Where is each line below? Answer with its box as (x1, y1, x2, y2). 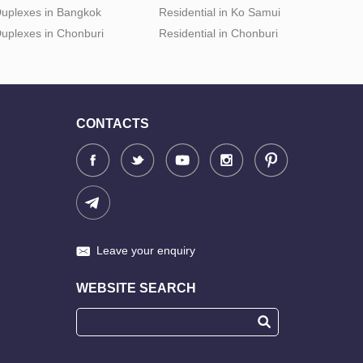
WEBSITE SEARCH (76, 280, 196, 295)
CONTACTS (76, 116, 149, 130)
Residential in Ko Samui (159, 5, 280, 19)
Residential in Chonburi (159, 26, 278, 40)
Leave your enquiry (96, 243, 195, 257)
